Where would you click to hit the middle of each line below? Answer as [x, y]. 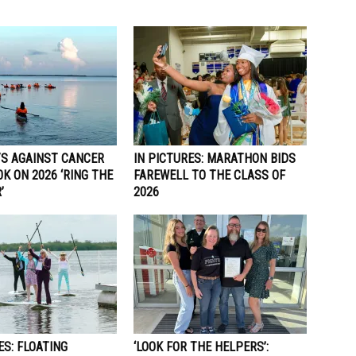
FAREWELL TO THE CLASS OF [209, 175]
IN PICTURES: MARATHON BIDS [215, 158]
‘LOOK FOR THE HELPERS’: [201, 346]
